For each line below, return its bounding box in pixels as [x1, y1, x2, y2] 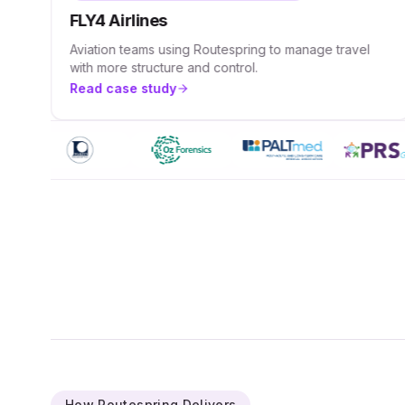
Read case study [69, 80, 176, 96]
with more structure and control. [69, 60, 258, 75]
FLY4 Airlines [69, 11, 167, 30]
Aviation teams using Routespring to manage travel [69, 42, 370, 57]
